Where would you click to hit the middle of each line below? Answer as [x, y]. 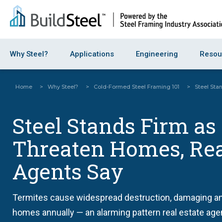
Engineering [157, 54]
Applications [92, 54]
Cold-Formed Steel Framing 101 [137, 87]
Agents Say [68, 171]
